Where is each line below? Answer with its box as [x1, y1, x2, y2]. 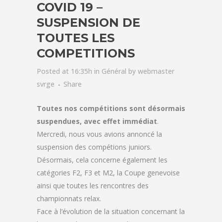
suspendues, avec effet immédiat [37, 116, 157, 126]
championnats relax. [37, 194, 101, 203]
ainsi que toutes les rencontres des [37, 181, 149, 190]
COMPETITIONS [37, 46, 135, 60]
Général [102, 66, 126, 76]
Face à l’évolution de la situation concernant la [37, 207, 185, 216]
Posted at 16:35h [37, 66, 92, 76]
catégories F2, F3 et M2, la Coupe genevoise [37, 168, 180, 177]
